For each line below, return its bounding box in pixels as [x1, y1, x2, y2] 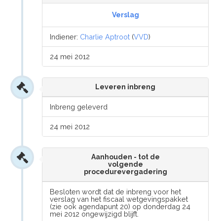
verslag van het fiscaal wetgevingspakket [50, 195, 188, 203]
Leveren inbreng [95, 83, 155, 91]
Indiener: [50, 33, 80, 41]
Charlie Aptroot [80, 33, 130, 41]
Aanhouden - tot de [91, 153, 160, 161]
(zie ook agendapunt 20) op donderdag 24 [50, 202, 191, 211]
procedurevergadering [83, 168, 167, 176]
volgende [108, 160, 143, 168]
